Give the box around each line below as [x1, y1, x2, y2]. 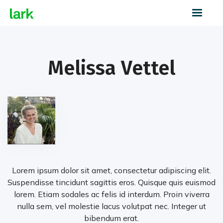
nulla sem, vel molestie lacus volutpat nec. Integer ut [17, 201, 206, 211]
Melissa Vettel [48, 56, 175, 80]
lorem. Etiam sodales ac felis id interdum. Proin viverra [13, 189, 210, 199]
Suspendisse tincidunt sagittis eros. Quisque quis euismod [7, 177, 216, 187]
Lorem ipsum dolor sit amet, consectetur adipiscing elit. [12, 165, 211, 175]
